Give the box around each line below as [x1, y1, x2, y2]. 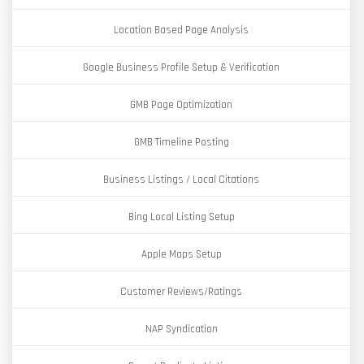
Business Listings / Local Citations [103, 173, 259, 186]
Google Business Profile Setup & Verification [83, 61, 279, 74]
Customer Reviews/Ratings [120, 285, 242, 298]
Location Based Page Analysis [114, 24, 249, 37]
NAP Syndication [145, 323, 218, 336]
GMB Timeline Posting [133, 136, 229, 149]
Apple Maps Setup [141, 248, 222, 261]
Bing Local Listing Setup [128, 210, 235, 223]
